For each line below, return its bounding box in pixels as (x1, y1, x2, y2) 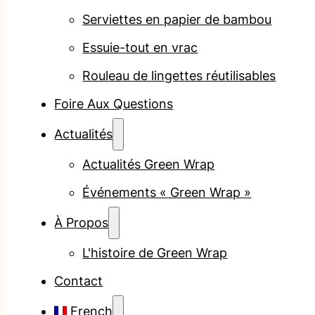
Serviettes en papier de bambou (82, 12, 272, 27)
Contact (54, 274, 103, 289)
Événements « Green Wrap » (82, 185, 252, 200)
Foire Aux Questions (54, 96, 174, 112)
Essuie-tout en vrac (82, 40, 198, 56)
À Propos (54, 215, 109, 231)
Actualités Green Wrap (82, 157, 215, 172)
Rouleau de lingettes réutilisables (82, 68, 276, 84)
